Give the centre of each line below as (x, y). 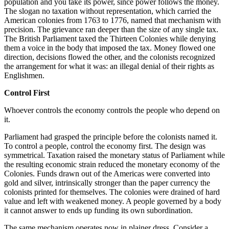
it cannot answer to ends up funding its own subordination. (98, 210)
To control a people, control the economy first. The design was (105, 146)
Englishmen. (24, 75)
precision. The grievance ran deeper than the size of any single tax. (111, 29)
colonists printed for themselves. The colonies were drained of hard (112, 192)
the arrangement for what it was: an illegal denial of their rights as (109, 66)
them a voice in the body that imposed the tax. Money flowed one (110, 48)
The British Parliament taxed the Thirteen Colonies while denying (110, 38)
